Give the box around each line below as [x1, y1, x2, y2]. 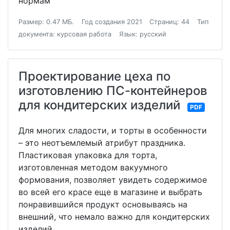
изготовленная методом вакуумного [18, 162, 168, 172]
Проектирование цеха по [18, 69, 170, 84]
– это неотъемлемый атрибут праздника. [18, 138, 185, 148]
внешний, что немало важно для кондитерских [18, 212, 210, 222]
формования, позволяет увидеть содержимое [18, 175, 207, 185]
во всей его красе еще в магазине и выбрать [18, 187, 202, 197]
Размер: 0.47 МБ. [18, 18, 74, 26]
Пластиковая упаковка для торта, [18, 150, 157, 160]
